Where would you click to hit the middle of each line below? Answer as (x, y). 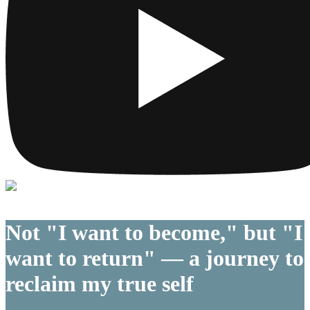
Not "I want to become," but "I (154, 232)
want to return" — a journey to (155, 258)
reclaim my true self (100, 283)
